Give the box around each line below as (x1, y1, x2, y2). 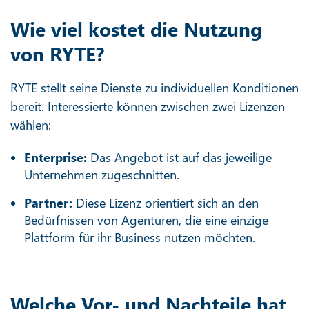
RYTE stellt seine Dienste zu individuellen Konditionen (10, 79, 299, 96)
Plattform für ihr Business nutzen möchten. (24, 228, 255, 246)
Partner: (24, 194, 76, 211)
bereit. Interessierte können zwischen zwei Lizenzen (10, 97, 285, 114)
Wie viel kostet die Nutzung (10, 15, 262, 41)
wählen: (10, 116, 54, 133)
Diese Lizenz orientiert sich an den (76, 194, 259, 211)
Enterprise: (24, 148, 90, 166)
